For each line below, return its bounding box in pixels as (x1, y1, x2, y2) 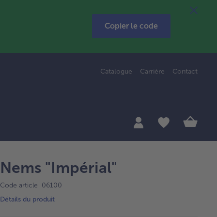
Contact (172, 67, 198, 76)
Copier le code (105, 21, 158, 31)
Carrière (140, 67, 165, 76)
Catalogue (100, 67, 133, 76)
